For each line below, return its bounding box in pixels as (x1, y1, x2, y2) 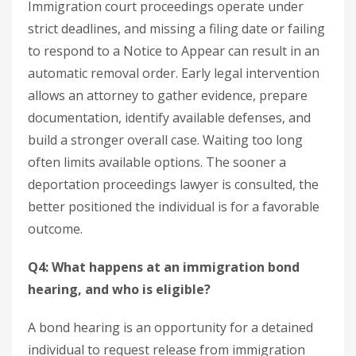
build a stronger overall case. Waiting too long (28, 131, 303, 149)
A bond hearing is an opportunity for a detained (28, 319, 313, 336)
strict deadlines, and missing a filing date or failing (28, 20, 325, 37)
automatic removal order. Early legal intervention (28, 64, 319, 82)
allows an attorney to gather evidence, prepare (28, 87, 308, 104)
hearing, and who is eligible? (28, 281, 211, 298)
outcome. (28, 220, 83, 238)
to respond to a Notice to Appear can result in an (28, 42, 319, 60)
